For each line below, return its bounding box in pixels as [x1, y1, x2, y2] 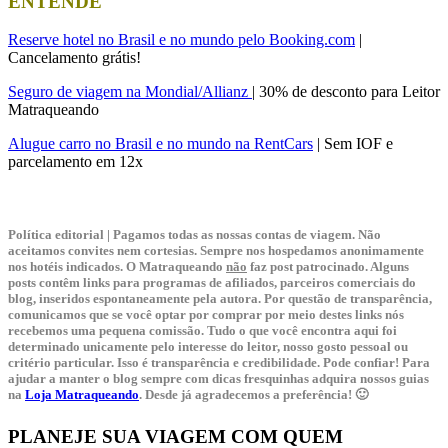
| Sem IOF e [313, 135, 393, 153]
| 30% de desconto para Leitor [252, 83, 440, 101]
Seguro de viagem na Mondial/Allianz [8, 83, 252, 101]
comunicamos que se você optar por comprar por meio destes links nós [8, 307, 404, 323]
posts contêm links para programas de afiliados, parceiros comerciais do [8, 275, 416, 291]
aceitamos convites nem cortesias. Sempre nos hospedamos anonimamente [8, 243, 424, 259]
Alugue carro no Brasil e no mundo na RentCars [8, 135, 313, 153]
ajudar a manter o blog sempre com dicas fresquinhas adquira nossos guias [8, 371, 429, 387]
